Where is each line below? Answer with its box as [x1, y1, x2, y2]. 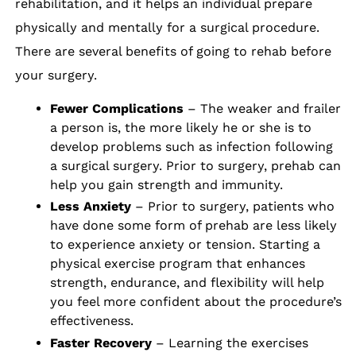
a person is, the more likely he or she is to [49, 119, 311, 135]
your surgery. [15, 67, 98, 83]
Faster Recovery [49, 335, 152, 350]
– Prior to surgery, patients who [130, 199, 335, 215]
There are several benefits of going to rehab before [15, 43, 332, 59]
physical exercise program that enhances [49, 256, 305, 272]
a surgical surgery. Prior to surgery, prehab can [49, 157, 341, 173]
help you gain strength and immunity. [49, 176, 283, 192]
